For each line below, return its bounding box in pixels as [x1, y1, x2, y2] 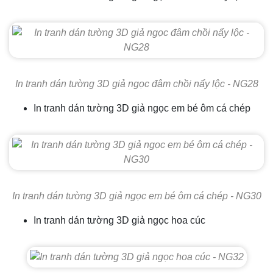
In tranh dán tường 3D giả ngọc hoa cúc [34, 215, 205, 225]
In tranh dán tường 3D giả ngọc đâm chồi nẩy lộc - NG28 [15, 79, 258, 89]
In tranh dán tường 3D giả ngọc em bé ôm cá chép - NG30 [12, 191, 261, 201]
